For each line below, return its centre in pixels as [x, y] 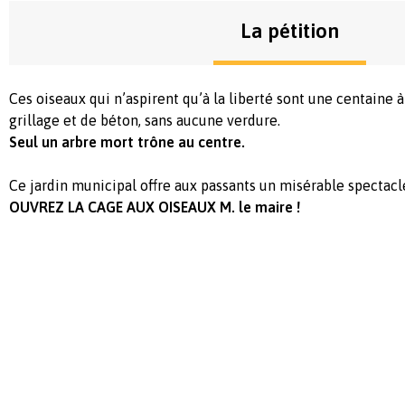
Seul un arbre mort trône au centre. [127, 142]
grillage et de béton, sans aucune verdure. [145, 120]
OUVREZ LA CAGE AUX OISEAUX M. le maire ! [155, 207]
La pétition [289, 31]
